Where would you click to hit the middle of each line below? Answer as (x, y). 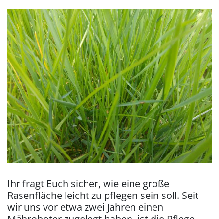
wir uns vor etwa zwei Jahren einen (85, 207)
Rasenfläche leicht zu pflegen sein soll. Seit (103, 195)
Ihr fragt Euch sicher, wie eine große (88, 184)
